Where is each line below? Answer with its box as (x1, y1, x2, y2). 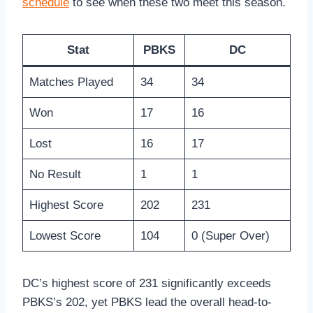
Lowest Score (29, 229, 101, 243)
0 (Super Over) (191, 229, 270, 243)
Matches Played (29, 75, 113, 89)
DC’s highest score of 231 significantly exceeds (22, 277, 271, 291)
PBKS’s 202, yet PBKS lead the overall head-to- (22, 296, 272, 310)
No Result (29, 168, 81, 182)
